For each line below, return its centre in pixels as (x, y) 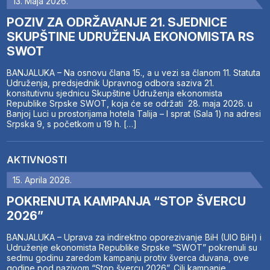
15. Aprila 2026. (42, 180)
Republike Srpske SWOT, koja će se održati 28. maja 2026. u (130, 104)
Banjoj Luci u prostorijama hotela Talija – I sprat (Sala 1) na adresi (134, 114)
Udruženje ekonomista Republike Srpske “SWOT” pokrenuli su (132, 248)
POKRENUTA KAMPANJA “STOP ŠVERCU (127, 202)
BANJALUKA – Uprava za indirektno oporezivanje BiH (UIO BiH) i (134, 237)
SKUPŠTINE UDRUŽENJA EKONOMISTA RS (131, 37)
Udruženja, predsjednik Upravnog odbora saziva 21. (111, 83)
